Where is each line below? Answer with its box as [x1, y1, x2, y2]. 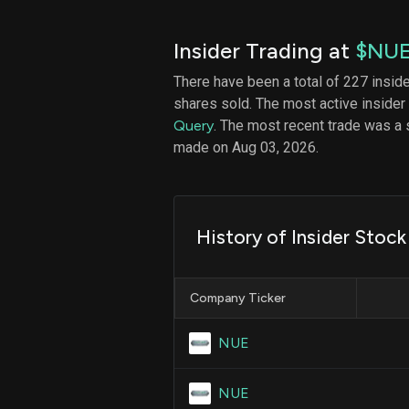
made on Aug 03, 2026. [173, 138, 319, 156]
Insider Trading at [173, 37, 355, 64]
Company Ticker [190, 289, 286, 306]
